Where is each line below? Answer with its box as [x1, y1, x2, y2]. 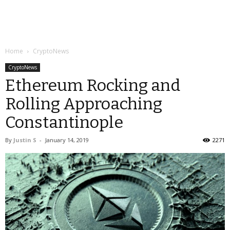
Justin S [13, 136, 36, 144]
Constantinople [5, 112, 123, 132]
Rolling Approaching [5, 94, 162, 113]
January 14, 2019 [45, 136, 89, 144]
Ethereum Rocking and [5, 75, 180, 95]
